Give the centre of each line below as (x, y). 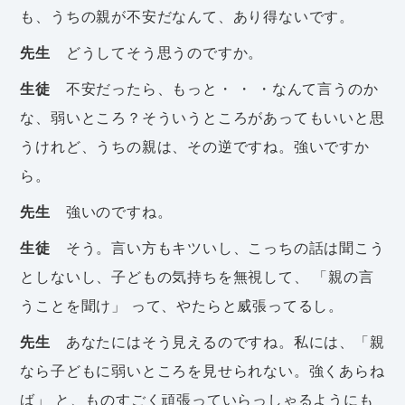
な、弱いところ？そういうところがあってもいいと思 (202, 117)
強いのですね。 (112, 211)
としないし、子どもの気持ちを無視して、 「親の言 (197, 276)
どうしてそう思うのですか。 (157, 52)
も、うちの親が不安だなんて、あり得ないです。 (187, 16)
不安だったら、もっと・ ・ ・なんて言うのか (215, 88)
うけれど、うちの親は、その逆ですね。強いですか (195, 146)
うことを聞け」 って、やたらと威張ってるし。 (182, 305)
